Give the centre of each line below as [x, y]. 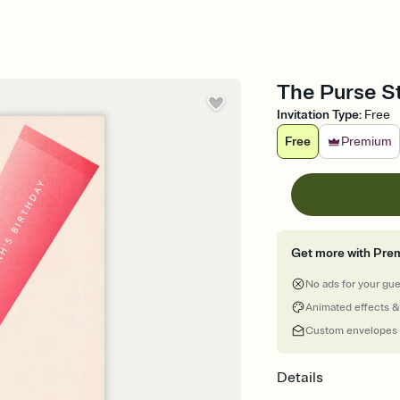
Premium [367, 142]
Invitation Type [318, 115]
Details [300, 378]
